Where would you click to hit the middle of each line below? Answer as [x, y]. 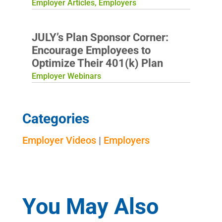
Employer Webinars [66, 76]
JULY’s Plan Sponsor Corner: [100, 37]
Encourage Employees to [91, 50]
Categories [55, 118]
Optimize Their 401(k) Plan [97, 63]
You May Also [90, 206]
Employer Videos [59, 140]
